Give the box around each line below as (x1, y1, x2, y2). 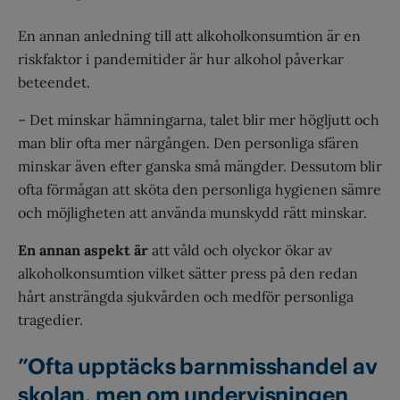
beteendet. (18, 72, 90, 91)
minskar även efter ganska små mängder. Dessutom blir (18, 156, 382, 175)
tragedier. (18, 310, 83, 329)
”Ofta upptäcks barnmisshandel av (18, 352, 378, 380)
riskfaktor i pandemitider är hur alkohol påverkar (18, 49, 344, 68)
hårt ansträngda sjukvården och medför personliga (18, 287, 354, 305)
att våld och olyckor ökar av (148, 240, 332, 259)
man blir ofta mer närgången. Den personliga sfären (18, 133, 359, 152)
